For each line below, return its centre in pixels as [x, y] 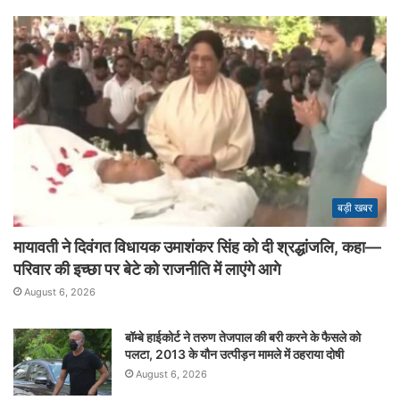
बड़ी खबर [355, 207]
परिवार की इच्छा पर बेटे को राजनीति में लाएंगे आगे [147, 269]
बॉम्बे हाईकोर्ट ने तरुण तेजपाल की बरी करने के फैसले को [243, 337]
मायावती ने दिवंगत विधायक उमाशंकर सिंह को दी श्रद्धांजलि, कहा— [197, 246]
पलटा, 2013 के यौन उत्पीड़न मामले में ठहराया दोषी [234, 354]
